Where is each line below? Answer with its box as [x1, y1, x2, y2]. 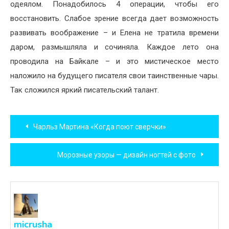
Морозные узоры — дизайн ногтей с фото [57, 150, 196, 159]
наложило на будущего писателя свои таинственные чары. [10, 71, 219, 80]
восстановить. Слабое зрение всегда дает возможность [10, 13, 219, 23]
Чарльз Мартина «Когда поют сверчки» [33, 122, 166, 131]
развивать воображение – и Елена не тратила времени [10, 28, 219, 37]
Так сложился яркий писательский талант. [10, 85, 159, 95]
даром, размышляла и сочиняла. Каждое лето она [10, 42, 219, 52]
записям [10, 156, 71, 177]
